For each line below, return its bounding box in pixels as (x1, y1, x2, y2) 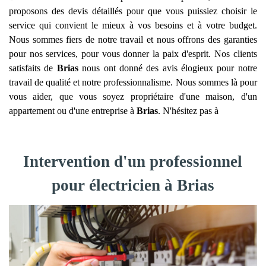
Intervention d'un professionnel (23, 153, 243, 170)
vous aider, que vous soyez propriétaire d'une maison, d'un (9, 91, 257, 102)
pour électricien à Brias (51, 176, 214, 194)
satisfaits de (9, 63, 57, 73)
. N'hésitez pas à (158, 106, 218, 116)
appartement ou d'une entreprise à (9, 106, 137, 116)
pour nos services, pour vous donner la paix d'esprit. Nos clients (9, 49, 257, 59)
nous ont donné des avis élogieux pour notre (78, 63, 257, 73)
